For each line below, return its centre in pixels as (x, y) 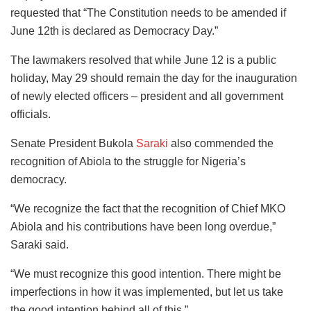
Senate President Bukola (73, 143)
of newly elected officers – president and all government (147, 96)
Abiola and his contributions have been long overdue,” (143, 227)
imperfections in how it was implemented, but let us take (147, 292)
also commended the (221, 143)
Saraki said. (40, 245)
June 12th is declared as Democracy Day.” (114, 31)
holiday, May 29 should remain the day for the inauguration (154, 78)
